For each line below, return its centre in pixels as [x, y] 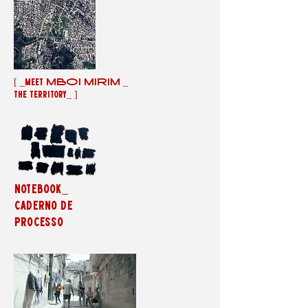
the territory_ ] [46, 95]
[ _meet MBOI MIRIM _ [71, 83]
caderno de [44, 207]
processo [39, 223]
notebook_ [42, 190]
